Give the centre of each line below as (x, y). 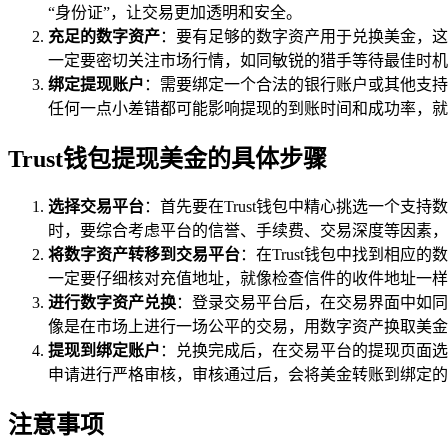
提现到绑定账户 (104, 351)
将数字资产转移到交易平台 (144, 255)
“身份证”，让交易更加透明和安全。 (175, 12)
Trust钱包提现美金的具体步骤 (167, 158)
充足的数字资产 (104, 36)
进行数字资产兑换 (112, 303)
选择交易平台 (96, 207)
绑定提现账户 (96, 84)
